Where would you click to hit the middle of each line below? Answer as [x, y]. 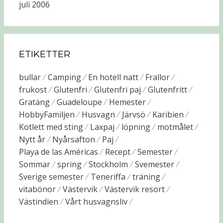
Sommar [34, 164]
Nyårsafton [73, 139]
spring [69, 164]
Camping [64, 77]
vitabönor [37, 189]
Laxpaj [102, 127]
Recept [117, 152]
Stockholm [108, 164]
